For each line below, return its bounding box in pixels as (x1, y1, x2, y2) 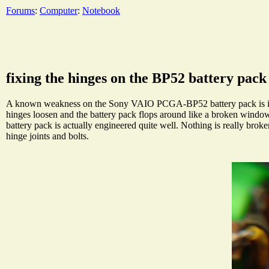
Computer (40, 5, 77, 16)
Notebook (82, 5, 120, 16)
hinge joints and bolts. (6, 130, 89, 141)
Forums (6, 5, 35, 16)
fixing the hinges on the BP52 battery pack (6, 70, 267, 86)
